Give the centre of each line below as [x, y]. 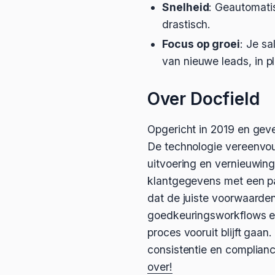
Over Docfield [204, 99]
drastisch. [187, 24]
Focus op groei [201, 44]
